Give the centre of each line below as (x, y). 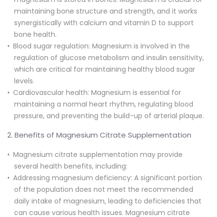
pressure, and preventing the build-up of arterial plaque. (109, 116)
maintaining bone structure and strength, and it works (106, 11)
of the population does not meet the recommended (104, 189)
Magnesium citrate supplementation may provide (98, 154)
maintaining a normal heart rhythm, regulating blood (104, 104)
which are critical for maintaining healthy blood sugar (105, 69)
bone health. (35, 34)
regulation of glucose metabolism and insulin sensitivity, (109, 57)
